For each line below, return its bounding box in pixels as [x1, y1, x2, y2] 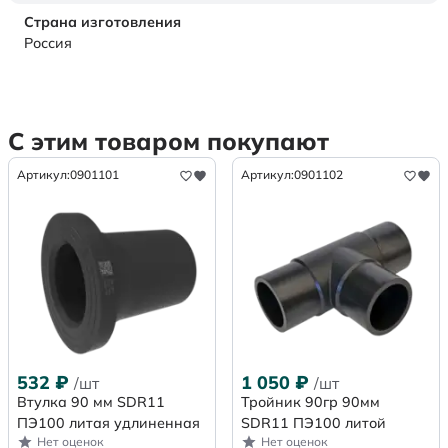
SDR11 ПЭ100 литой [241, 414, 386, 433]
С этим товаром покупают [8, 126, 329, 157]
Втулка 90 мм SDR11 [17, 393, 165, 412]
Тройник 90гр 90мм [241, 393, 380, 412]
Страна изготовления [24, 13, 181, 32]
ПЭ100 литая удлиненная [17, 414, 200, 433]
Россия [24, 34, 72, 53]
